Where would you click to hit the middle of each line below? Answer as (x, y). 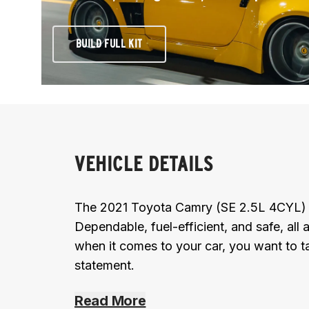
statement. (104, 265)
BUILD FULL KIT (109, 43)
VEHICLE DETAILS (144, 163)
